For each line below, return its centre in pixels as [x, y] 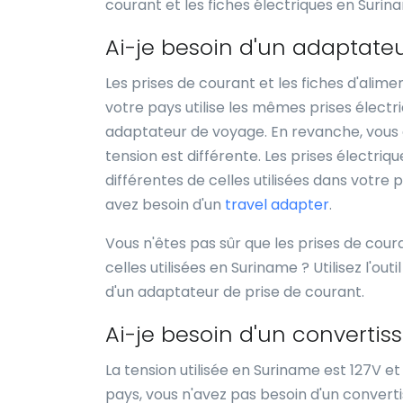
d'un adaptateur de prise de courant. [235, 292]
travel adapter [277, 205]
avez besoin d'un [165, 205]
